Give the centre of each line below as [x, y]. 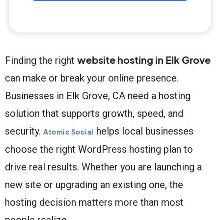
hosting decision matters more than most [94, 202]
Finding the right [41, 60]
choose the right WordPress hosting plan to [99, 149]
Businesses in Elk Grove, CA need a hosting [98, 96]
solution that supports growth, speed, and [94, 113]
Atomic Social [69, 131]
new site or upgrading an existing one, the [94, 184]
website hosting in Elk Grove [144, 59]
